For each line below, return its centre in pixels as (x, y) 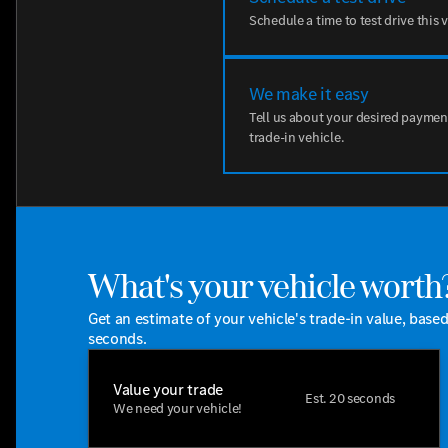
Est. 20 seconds (350, 398)
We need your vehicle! (178, 408)
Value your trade (168, 389)
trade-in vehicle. (296, 137)
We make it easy (309, 94)
